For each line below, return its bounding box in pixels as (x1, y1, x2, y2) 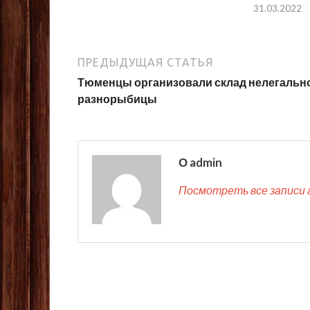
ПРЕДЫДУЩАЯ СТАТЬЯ (77, 56, 213, 69)
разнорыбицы (77, 92, 157, 106)
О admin (179, 155, 222, 170)
